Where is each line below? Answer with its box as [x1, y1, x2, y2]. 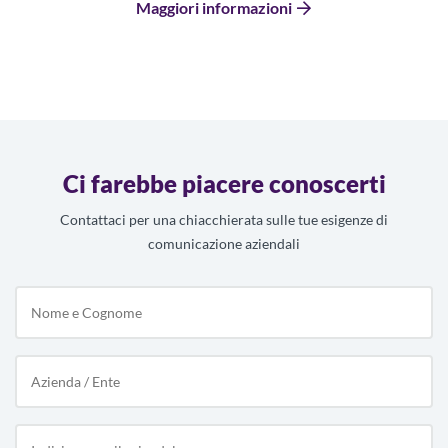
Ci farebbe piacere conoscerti [62, 169, 386, 199]
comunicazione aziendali [148, 235, 300, 253]
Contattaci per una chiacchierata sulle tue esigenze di [60, 211, 388, 229]
